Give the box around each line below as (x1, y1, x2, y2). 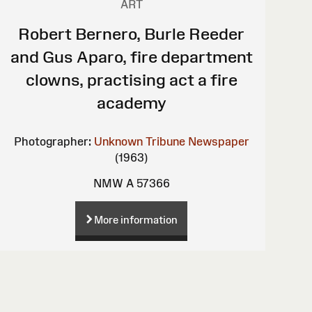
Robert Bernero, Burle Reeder (18, 24, 245, 43)
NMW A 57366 (93, 176, 170, 189)
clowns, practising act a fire (25, 70, 237, 89)
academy (96, 93, 166, 112)
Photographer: (13, 134, 91, 148)
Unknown (93, 134, 143, 148)
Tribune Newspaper (145, 134, 249, 148)
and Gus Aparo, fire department (10, 47, 253, 66)
